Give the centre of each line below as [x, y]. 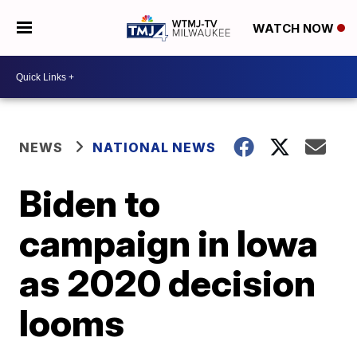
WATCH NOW [294, 29]
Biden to [90, 203]
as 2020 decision [168, 283]
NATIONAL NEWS [155, 147]
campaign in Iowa [169, 243]
